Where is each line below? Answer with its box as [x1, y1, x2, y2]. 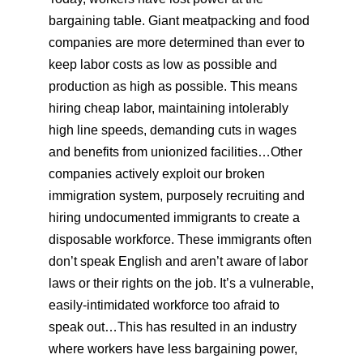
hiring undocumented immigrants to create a [49, 211, 300, 224]
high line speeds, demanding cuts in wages [49, 123, 297, 137]
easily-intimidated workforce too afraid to [49, 298, 280, 312]
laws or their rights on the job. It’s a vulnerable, [49, 276, 314, 290]
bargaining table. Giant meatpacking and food [49, 14, 310, 28]
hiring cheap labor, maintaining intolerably [49, 101, 288, 115]
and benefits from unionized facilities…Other [49, 145, 302, 159]
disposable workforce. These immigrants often [49, 233, 312, 246]
